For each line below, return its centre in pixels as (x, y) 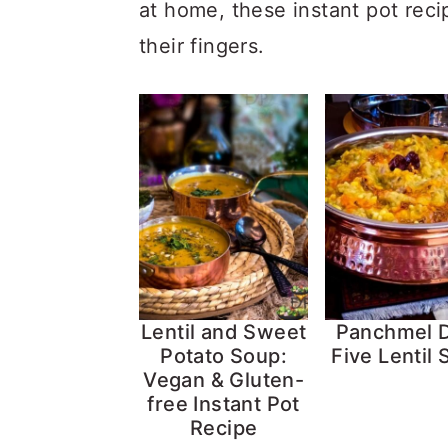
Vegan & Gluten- (224, 379)
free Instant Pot (223, 403)
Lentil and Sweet (223, 331)
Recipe (223, 427)
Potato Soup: (224, 355)
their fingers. (202, 46)
